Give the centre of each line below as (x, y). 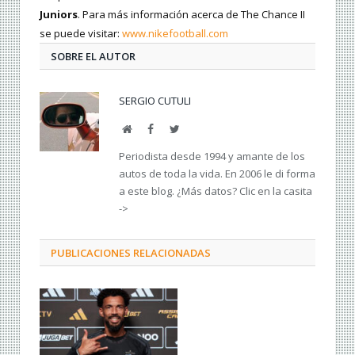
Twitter (195, 129)
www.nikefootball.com (175, 34)
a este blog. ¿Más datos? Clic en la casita (216, 191)
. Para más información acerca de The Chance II (191, 15)
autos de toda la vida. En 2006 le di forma (217, 174)
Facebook (174, 129)
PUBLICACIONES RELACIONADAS (131, 253)
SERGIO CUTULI (155, 101)
